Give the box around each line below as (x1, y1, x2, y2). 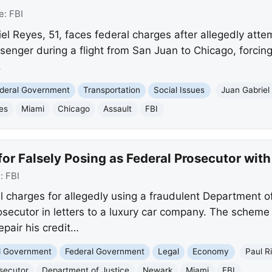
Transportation (83, 85, 141, 95)
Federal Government (65, 246, 145, 257)
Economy (192, 246, 229, 257)
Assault (103, 104, 132, 114)
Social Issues (154, 85, 205, 95)
